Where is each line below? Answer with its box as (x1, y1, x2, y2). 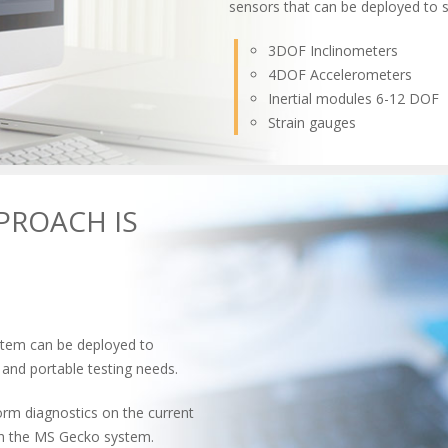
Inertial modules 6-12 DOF (268, 88, 439, 108)
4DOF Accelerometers (268, 64, 412, 84)
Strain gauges (268, 112, 356, 132)
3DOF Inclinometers (268, 40, 398, 60)
